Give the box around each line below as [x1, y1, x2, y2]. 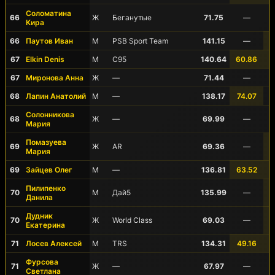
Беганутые [112, 13, 152, 22]
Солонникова [26, 110, 74, 119]
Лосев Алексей [26, 239, 82, 248]
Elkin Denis [26, 55, 64, 64]
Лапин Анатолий [26, 91, 86, 101]
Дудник [26, 211, 53, 220]
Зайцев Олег [26, 165, 72, 174]
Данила [26, 193, 53, 202]
